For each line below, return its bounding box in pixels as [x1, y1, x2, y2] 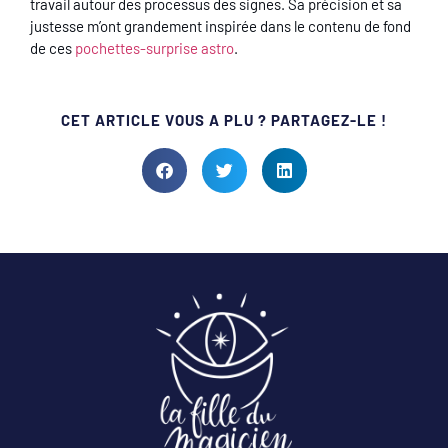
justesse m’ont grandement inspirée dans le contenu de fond [30, 16, 411, 35]
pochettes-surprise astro [75, 38, 234, 57]
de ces [30, 38, 75, 57]
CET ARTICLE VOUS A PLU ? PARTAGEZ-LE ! [61, 111, 387, 130]
